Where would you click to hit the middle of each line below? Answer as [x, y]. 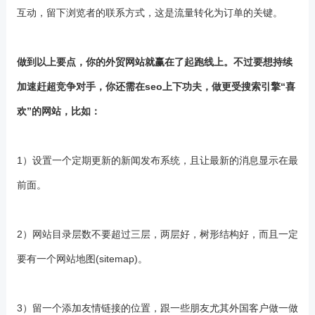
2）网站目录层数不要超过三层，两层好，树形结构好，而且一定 [157, 234]
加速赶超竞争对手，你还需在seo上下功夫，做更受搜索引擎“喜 [156, 86]
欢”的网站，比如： [58, 111]
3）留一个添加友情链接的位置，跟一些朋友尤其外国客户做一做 [157, 308]
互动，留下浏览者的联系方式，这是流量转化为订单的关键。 [149, 13]
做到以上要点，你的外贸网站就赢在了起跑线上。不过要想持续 [154, 62]
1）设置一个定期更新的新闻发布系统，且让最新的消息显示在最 [157, 160]
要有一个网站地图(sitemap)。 [82, 259]
